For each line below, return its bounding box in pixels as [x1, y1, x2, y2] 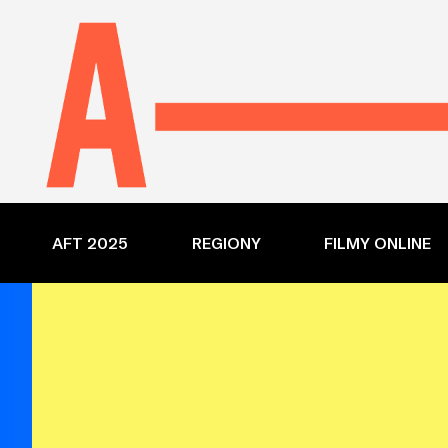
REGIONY [191, 233, 261, 252]
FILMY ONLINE [324, 233, 431, 252]
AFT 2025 [52, 233, 128, 252]
